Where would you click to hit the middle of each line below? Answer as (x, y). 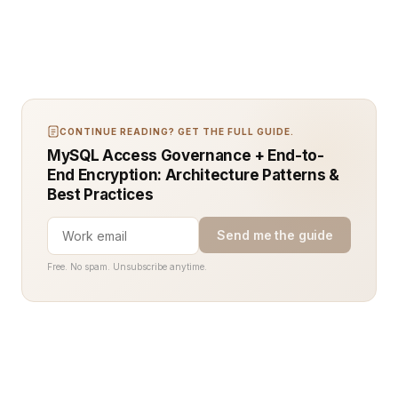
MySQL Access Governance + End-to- (186, 155)
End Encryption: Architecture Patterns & (193, 175)
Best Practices (100, 195)
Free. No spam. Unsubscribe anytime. (127, 267)
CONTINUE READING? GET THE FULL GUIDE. (177, 131)
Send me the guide (275, 235)
